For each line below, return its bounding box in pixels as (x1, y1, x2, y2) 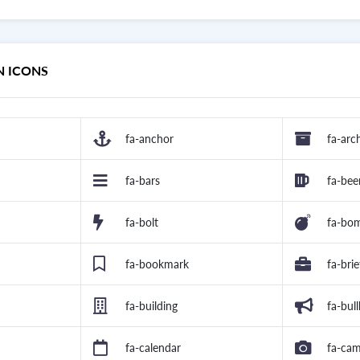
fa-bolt (125, 215, 158, 230)
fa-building (125, 299, 178, 313)
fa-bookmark (125, 257, 189, 272)
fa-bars (125, 174, 160, 188)
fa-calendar (125, 341, 181, 355)
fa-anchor (125, 132, 174, 146)
